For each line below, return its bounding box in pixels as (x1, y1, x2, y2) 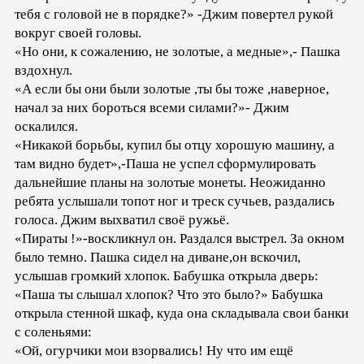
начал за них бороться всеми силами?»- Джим (15, 99, 289, 115)
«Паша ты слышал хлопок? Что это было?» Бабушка (15, 286, 323, 302)
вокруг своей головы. (15, 24, 141, 41)
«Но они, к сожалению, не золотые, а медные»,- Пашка (15, 43, 340, 59)
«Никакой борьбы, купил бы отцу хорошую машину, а (15, 136, 335, 153)
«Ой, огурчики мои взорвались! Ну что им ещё (15, 342, 293, 358)
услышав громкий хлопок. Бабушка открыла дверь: (15, 267, 318, 284)
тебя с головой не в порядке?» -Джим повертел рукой (15, 6, 333, 22)
